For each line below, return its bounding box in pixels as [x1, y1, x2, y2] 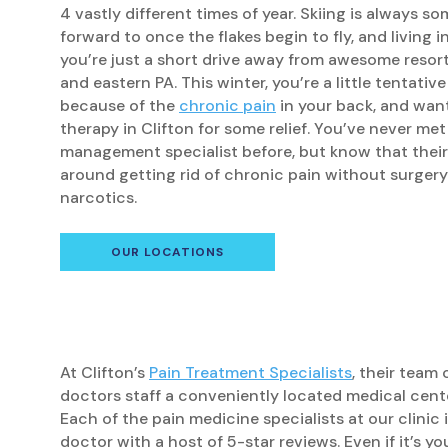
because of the [60, 94, 179, 116]
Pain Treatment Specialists [149, 361, 352, 383]
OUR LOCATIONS [111, 243, 224, 260]
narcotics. [60, 186, 137, 208]
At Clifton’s [60, 361, 149, 383]
